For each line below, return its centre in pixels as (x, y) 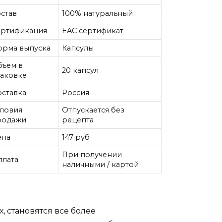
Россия (76, 93)
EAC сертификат (93, 31)
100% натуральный (98, 14)
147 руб (76, 138)
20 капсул (81, 71)
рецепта (78, 120)
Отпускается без (93, 110)
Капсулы (78, 48)
